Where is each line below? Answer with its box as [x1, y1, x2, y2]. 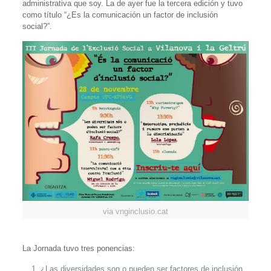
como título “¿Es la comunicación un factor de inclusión [22, 10, 218, 19]
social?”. [22, 21, 52, 31]
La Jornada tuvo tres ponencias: [22, 244, 135, 253]
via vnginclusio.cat [102, 207, 168, 217]
